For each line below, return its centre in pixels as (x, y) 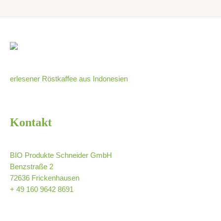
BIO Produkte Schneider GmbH (61, 156)
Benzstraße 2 (32, 167)
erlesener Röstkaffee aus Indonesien (69, 79)
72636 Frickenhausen (45, 178)
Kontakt (31, 123)
